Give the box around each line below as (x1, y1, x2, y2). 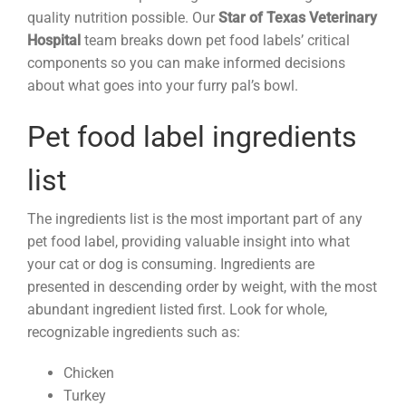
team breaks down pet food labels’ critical (84, 31, 350, 49)
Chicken (63, 364, 114, 382)
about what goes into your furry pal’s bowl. (27, 76, 298, 94)
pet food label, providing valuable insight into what (27, 233, 350, 251)
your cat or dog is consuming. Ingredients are (27, 256, 314, 274)
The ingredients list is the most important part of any (27, 210, 362, 228)
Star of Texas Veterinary (218, 8, 377, 26)
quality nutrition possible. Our (27, 8, 218, 26)
